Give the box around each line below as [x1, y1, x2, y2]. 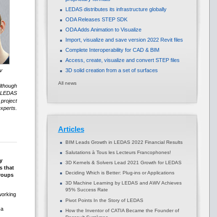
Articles [58, 125, 84, 133]
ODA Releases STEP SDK [65, 16, 127, 22]
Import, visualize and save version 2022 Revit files [65, 37, 183, 43]
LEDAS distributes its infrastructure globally [65, 6, 167, 12]
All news [58, 80, 77, 86]
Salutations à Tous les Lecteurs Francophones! [65, 150, 171, 155]
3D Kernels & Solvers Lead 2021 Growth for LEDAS [65, 160, 182, 165]
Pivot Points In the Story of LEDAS [65, 198, 143, 203]
